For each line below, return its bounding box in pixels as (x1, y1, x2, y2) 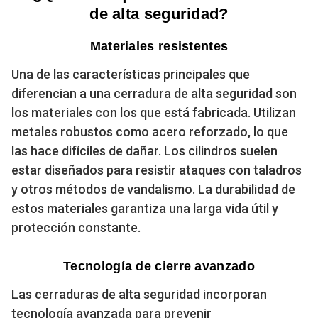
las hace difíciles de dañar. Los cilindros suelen (11, 143, 278, 158)
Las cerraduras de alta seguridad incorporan (11, 286, 267, 302)
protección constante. (11, 219, 141, 235)
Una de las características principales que (11, 66, 250, 82)
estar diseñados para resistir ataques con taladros (11, 162, 302, 177)
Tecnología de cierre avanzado (63, 258, 255, 273)
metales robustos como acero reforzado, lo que (11, 124, 288, 139)
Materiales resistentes (89, 38, 229, 53)
